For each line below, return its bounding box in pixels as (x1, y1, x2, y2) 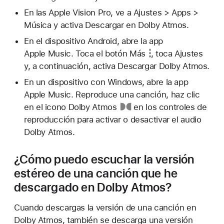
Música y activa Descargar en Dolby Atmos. (23, 20, 189, 30)
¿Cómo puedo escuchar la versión (14, 152, 194, 167)
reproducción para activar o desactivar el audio (23, 114, 201, 125)
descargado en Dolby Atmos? (14, 180, 172, 195)
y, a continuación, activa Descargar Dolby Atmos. (23, 61, 210, 71)
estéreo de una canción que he (14, 166, 178, 181)
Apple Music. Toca (23, 48, 96, 59)
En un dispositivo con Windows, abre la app (23, 77, 188, 87)
